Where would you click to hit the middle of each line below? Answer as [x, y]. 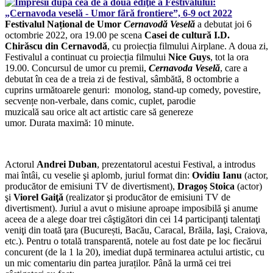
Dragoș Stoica [206, 186]
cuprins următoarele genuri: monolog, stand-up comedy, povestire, [133, 90]
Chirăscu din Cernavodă [56, 46]
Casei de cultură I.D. [187, 35]
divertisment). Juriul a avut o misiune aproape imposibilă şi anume [131, 208]
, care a [234, 68]
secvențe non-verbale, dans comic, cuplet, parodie [100, 101]
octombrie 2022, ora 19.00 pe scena [75, 35]
